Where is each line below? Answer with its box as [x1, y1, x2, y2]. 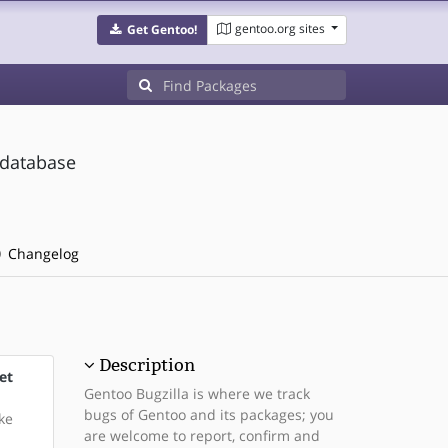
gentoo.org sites [234, 20, 325, 37]
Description [98, 355, 195, 375]
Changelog [3, 244, 79, 263]
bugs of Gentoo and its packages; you [83, 405, 334, 424]
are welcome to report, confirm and [83, 426, 320, 445]
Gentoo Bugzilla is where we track [83, 384, 310, 403]
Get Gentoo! [126, 21, 197, 38]
